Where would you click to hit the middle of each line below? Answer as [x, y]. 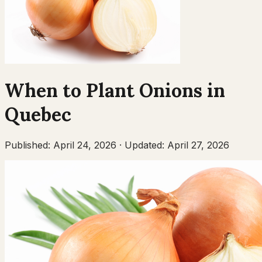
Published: [29, 145]
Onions [171, 91]
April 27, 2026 [198, 145]
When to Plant [72, 91]
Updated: [146, 145]
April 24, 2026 [85, 145]
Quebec [38, 115]
